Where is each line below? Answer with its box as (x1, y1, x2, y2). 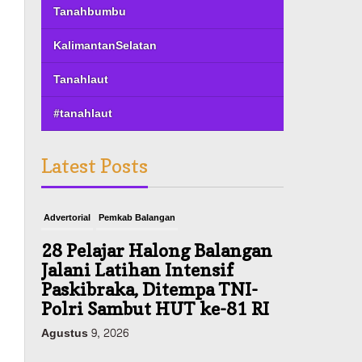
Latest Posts (41, 154, 149, 178)
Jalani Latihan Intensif (41, 259, 234, 280)
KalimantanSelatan (53, 35, 158, 56)
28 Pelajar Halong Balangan (41, 239, 273, 261)
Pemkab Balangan (99, 209, 176, 225)
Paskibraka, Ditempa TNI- (41, 278, 259, 300)
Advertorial (44, 209, 91, 225)
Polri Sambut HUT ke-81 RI (41, 297, 270, 319)
